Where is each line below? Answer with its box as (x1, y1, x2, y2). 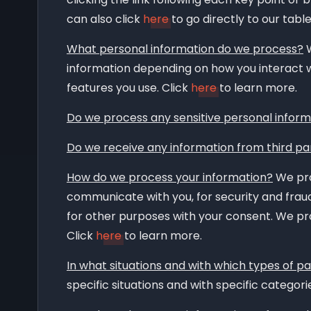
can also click (67, 10, 143, 27)
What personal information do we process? (67, 40, 303, 57)
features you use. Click (67, 79, 191, 96)
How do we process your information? (67, 169, 273, 185)
